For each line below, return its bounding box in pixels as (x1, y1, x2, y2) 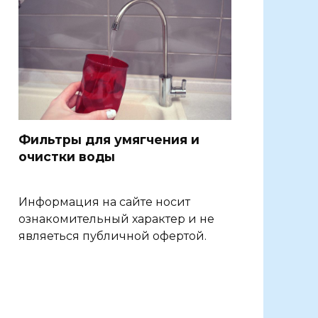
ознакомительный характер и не (18, 212, 214, 226)
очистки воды (18, 149, 115, 165)
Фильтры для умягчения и (18, 132, 199, 148)
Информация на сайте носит (18, 195, 190, 209)
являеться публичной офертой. (18, 229, 207, 243)
